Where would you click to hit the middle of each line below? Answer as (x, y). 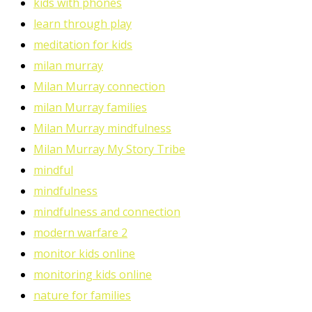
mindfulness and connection (107, 212)
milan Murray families (90, 108)
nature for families (82, 296)
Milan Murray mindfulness (102, 128)
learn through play (83, 24)
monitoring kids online (93, 275)
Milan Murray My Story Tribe (109, 149)
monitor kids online (84, 254)
